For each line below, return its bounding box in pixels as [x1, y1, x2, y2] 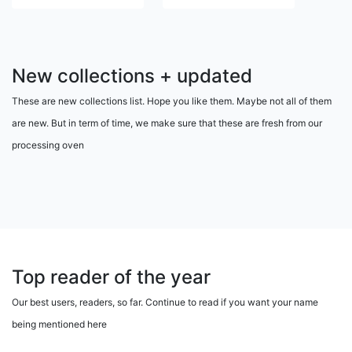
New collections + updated [12, 64, 252, 88]
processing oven [12, 139, 84, 152]
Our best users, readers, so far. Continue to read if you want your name [12, 296, 318, 309]
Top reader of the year [12, 266, 211, 289]
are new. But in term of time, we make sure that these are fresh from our [12, 117, 322, 130]
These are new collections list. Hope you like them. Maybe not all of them [12, 95, 332, 108]
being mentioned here [12, 318, 107, 331]
